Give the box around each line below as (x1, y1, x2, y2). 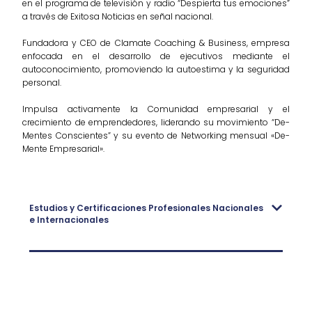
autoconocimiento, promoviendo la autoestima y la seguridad (22, 63, 290, 76)
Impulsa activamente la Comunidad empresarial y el (22, 103, 290, 116)
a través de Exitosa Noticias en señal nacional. (22, 10, 214, 23)
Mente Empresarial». (22, 143, 105, 155)
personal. (22, 77, 62, 89)
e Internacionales (29, 213, 109, 226)
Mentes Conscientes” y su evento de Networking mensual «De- (22, 130, 290, 142)
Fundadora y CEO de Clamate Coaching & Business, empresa (22, 37, 290, 49)
